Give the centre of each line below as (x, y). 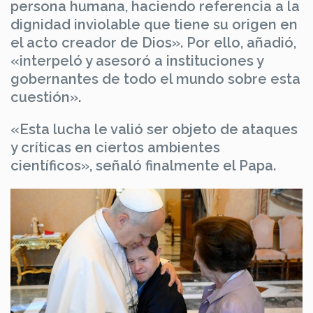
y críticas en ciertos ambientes (115, 147)
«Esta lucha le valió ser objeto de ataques (154, 129)
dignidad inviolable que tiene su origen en (154, 24)
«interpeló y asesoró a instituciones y (137, 60)
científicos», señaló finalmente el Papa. (143, 165)
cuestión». (46, 97)
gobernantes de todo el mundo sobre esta (155, 79)
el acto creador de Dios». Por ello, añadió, (153, 42)
